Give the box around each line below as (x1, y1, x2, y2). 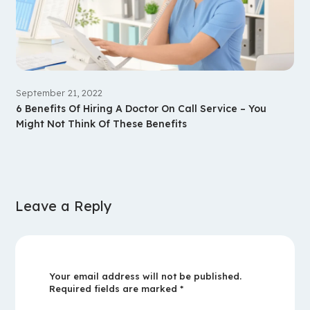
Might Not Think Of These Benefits (15, 117, 187, 130)
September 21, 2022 (15, 86, 102, 98)
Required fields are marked (48, 282, 180, 294)
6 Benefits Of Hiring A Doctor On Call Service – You (15, 102, 266, 115)
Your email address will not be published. (48, 270, 241, 282)
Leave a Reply (15, 197, 113, 215)
